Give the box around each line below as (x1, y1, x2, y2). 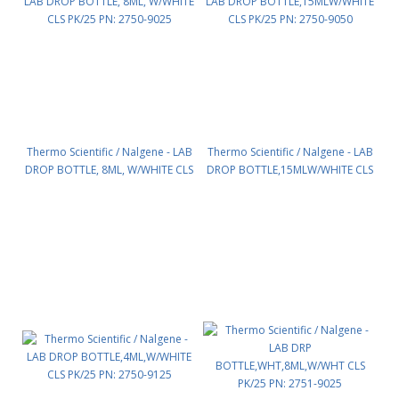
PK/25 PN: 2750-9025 (57, 180, 161, 195)
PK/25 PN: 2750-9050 (238, 180, 342, 195)
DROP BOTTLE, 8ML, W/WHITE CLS (25, 162, 193, 177)
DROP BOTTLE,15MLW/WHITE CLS (207, 162, 373, 177)
